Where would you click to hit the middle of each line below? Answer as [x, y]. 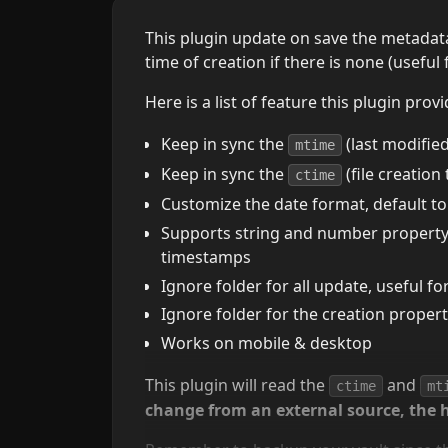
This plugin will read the [237, 385]
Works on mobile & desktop [266, 343]
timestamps [206, 256]
